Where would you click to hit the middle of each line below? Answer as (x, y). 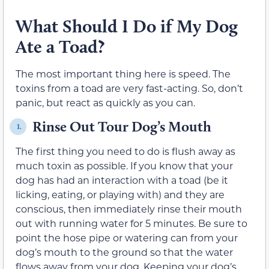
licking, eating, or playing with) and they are (120, 195)
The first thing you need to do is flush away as (125, 151)
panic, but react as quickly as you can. (105, 102)
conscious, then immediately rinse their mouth (129, 209)
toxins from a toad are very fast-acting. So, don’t (129, 88)
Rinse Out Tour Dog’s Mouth (122, 127)
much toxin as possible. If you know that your (124, 166)
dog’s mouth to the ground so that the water (124, 252)
